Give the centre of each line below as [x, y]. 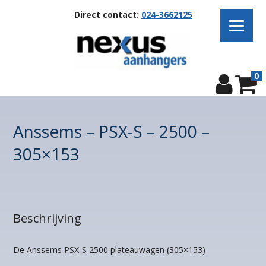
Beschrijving [47, 218]
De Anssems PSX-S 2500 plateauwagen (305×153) [110, 250]
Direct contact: [107, 15]
